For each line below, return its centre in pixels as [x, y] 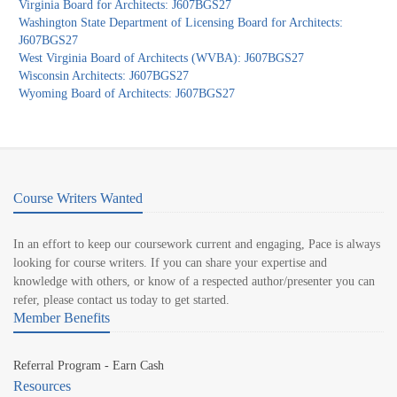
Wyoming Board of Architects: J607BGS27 [127, 94]
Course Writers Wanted [78, 198]
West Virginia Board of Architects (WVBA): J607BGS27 [162, 58]
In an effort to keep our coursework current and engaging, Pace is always [197, 245]
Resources [42, 386]
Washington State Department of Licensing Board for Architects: [181, 23]
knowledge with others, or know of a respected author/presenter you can [194, 282]
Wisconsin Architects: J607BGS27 [104, 76]
